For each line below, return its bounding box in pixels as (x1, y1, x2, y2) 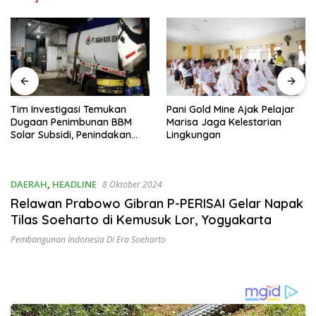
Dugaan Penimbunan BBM (11, 115, 132, 128)
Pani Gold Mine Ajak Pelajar (166, 102, 295, 116)
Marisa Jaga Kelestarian (166, 115, 281, 128)
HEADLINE (52, 177, 97, 190)
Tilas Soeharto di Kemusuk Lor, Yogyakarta (11, 211, 272, 228)
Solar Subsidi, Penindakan (11, 128, 131, 141)
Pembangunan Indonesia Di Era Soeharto (11, 233, 166, 245)
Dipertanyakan (11, 140, 81, 154)
